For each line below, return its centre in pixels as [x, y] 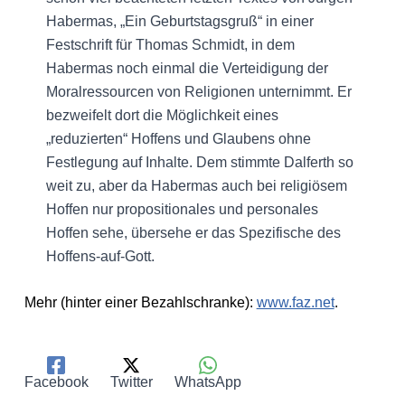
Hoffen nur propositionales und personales [182, 209]
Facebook [56, 381]
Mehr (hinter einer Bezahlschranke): [140, 303]
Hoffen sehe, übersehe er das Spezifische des [193, 232]
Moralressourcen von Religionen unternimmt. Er [198, 91]
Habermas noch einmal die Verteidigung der [187, 68]
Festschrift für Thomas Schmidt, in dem [170, 44]
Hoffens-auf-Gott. [100, 256]
